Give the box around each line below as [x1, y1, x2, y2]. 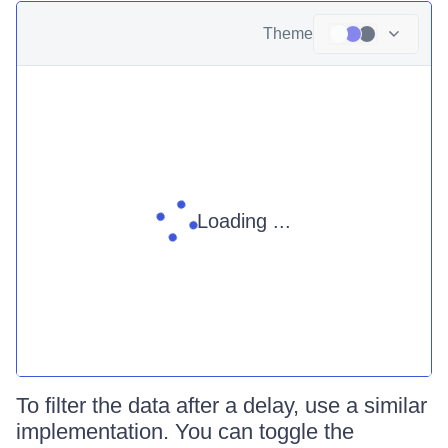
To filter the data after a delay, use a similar [16, 393, 427, 418]
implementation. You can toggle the [16, 419, 354, 444]
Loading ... [197, 209, 291, 232]
